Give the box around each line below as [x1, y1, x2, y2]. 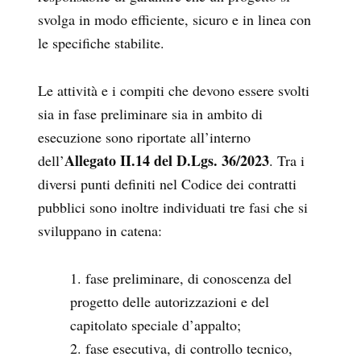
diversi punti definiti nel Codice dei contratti [38, 174, 297, 194]
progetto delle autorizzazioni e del [70, 292, 269, 312]
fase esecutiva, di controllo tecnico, [85, 338, 293, 359]
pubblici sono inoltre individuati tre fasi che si [38, 197, 308, 218]
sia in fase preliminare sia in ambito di [38, 104, 263, 124]
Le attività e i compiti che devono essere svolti [38, 81, 309, 101]
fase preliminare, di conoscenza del [85, 268, 292, 288]
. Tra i [269, 151, 305, 171]
